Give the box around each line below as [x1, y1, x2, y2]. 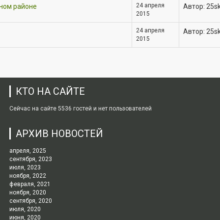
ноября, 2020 [9, 189, 46, 196]
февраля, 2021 [9, 181, 51, 188]
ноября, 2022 [9, 172, 46, 179]
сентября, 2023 [9, 156, 52, 163]
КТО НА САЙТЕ [16, 85, 85, 97]
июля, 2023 [9, 164, 41, 171]
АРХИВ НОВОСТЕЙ [16, 128, 103, 139]
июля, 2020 [9, 206, 41, 213]
